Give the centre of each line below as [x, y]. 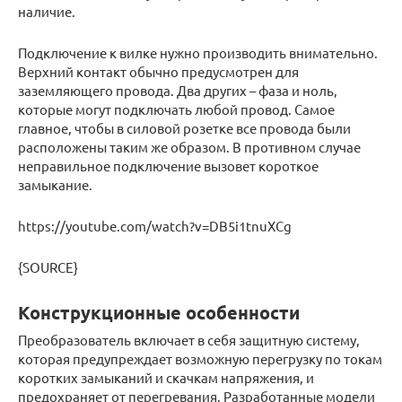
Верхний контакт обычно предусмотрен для [158, 72]
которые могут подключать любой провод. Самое [176, 109]
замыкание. [55, 185]
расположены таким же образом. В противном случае [189, 147]
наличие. [47, 12]
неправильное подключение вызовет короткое [168, 166]
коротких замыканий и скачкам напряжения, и [166, 378]
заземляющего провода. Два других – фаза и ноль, [178, 91]
